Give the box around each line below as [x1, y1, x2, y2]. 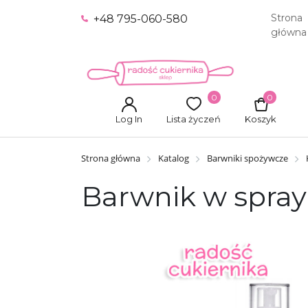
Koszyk [245, 113, 276, 124]
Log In [115, 113, 142, 124]
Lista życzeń [166, 113, 221, 124]
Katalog [158, 151, 189, 164]
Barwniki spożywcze [207, 151, 288, 164]
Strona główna [81, 151, 140, 164]
